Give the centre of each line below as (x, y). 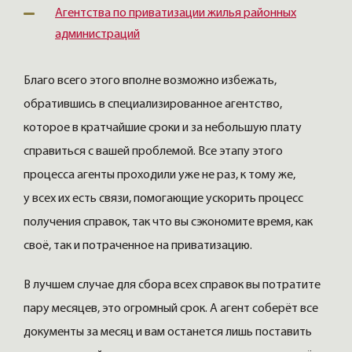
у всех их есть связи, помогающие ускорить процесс (163, 199)
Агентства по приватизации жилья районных (176, 14)
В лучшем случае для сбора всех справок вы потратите (172, 286)
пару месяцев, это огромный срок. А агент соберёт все (171, 309)
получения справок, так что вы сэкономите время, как (168, 223)
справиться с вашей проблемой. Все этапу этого (153, 152)
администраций (97, 35)
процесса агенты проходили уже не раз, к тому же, (159, 176)
